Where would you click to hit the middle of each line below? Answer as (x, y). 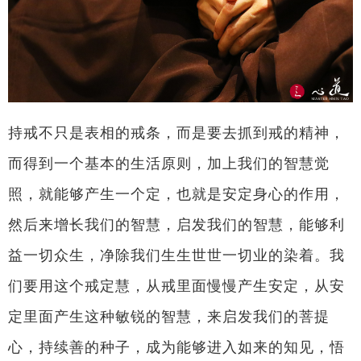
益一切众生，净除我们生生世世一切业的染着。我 (176, 256)
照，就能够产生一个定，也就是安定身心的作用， (176, 195)
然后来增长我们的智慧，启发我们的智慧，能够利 (176, 225)
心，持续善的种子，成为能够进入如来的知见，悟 (176, 348)
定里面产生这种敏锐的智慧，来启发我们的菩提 (168, 317)
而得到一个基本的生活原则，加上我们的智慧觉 (168, 164)
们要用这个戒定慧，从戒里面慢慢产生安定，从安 (176, 286)
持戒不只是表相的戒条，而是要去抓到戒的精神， (176, 133)
